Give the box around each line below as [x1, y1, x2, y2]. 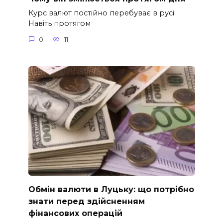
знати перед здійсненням [28, 196, 145, 206]
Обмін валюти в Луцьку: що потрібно [28, 184, 194, 194]
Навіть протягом [28, 19, 91, 28]
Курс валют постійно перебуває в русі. [28, 8, 176, 18]
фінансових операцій [28, 208, 122, 218]
